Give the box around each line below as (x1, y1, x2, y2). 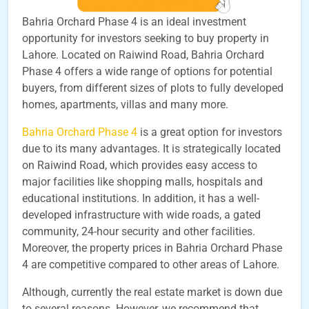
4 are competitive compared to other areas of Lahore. (22, 258, 279, 271)
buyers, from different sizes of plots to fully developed (22, 81, 283, 94)
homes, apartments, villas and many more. (22, 98, 228, 111)
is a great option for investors (137, 126, 282, 139)
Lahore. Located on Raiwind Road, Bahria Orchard (22, 48, 264, 61)
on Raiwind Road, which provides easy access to (22, 159, 257, 172)
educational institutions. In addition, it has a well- (22, 192, 259, 205)
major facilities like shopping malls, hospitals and (22, 175, 263, 188)
